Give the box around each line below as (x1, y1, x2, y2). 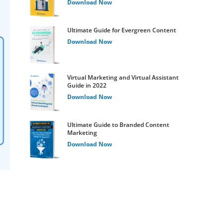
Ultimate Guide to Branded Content (67, 120, 170, 129)
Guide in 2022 (67, 81, 107, 90)
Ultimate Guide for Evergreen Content (67, 25, 177, 34)
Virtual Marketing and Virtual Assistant (67, 73, 179, 82)
